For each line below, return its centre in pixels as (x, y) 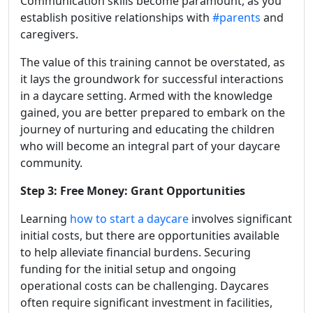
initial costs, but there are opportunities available (150, 235)
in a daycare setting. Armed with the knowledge (146, 95)
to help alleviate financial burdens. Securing (136, 252)
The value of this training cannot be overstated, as (153, 62)
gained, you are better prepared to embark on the (153, 112)
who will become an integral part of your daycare (150, 146)
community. (51, 162)
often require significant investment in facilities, (146, 302)
